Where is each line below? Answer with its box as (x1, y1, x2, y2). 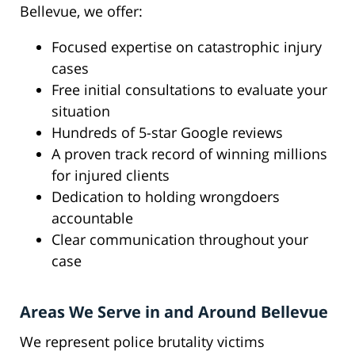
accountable (52, 208, 133, 228)
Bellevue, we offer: (20, 2, 143, 21)
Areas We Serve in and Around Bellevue (20, 301, 328, 323)
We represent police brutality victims (20, 332, 265, 352)
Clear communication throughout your (52, 230, 308, 250)
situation (52, 101, 110, 121)
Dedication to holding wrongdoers (52, 187, 280, 207)
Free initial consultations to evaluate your (52, 80, 327, 100)
